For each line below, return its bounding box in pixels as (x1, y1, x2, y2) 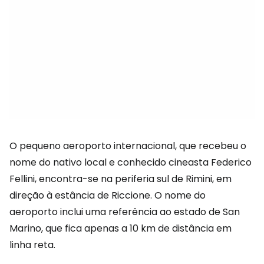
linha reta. (9, 238, 55, 252)
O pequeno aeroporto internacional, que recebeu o (9, 139, 246, 153)
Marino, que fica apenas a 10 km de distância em (9, 222, 232, 235)
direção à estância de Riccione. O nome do (9, 189, 206, 202)
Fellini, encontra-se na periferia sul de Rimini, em (9, 172, 232, 186)
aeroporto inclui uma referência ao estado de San (9, 205, 240, 219)
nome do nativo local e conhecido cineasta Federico (9, 156, 252, 169)
